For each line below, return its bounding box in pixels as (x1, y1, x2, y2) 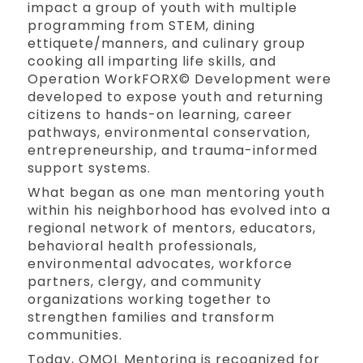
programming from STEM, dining (28, 15, 256, 35)
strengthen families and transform (28, 307, 275, 327)
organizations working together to (28, 289, 272, 309)
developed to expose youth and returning (28, 87, 324, 106)
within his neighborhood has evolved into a (28, 200, 331, 220)
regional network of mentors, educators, (28, 218, 317, 237)
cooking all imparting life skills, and (28, 51, 277, 70)
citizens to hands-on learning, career (28, 105, 293, 124)
